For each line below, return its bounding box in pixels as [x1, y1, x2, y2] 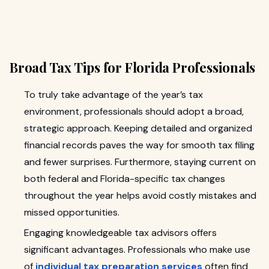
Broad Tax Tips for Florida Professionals [10, 58, 256, 76]
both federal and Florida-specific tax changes [24, 172, 225, 185]
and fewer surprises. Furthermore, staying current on [24, 156, 256, 168]
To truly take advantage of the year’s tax [24, 88, 203, 101]
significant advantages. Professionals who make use [24, 243, 250, 256]
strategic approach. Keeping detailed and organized [24, 122, 252, 134]
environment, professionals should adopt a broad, [24, 105, 244, 118]
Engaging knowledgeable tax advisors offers [24, 226, 217, 239]
